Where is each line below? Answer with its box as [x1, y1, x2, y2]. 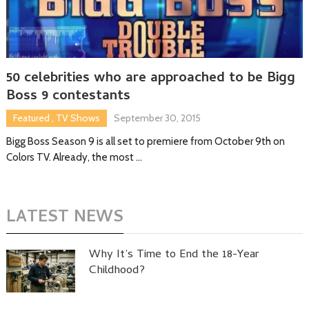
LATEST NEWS [6, 204, 123, 232]
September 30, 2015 [113, 111, 201, 124]
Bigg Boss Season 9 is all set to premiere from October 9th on [6, 134, 285, 148]
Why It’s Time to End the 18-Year [88, 245, 259, 265]
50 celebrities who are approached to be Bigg [6, 67, 295, 90]
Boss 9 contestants [6, 85, 130, 108]
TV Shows [55, 111, 100, 124]
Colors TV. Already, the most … [6, 150, 142, 163]
